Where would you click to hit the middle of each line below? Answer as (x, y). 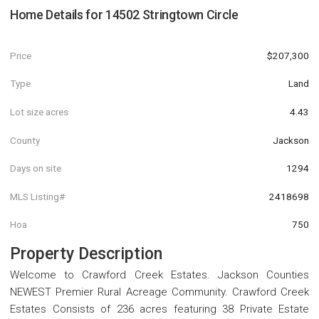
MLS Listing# (37, 196)
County (25, 140)
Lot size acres (39, 111)
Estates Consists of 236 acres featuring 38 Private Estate (159, 309)
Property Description (86, 254)
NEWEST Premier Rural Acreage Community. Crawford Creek (159, 292)
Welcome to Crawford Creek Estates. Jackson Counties (159, 275)
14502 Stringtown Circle (172, 15)
